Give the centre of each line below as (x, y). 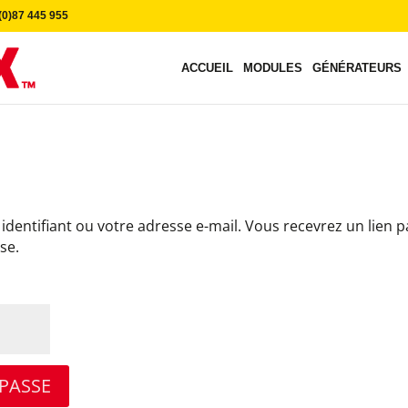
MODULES (272, 68)
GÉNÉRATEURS (357, 68)
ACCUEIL (207, 68)
